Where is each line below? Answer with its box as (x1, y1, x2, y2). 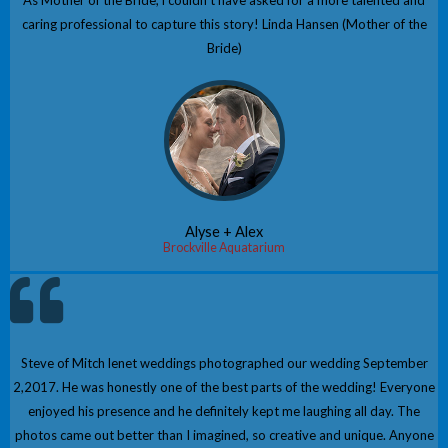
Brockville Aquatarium (163, 240, 285, 256)
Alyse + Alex (185, 223, 263, 241)
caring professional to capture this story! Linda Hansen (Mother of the (21, 16, 427, 33)
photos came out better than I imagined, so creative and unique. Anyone (14, 427, 434, 444)
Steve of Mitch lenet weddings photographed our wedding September (20, 355, 428, 372)
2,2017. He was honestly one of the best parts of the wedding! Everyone (13, 379, 435, 396)
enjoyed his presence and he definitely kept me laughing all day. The (28, 403, 420, 420)
